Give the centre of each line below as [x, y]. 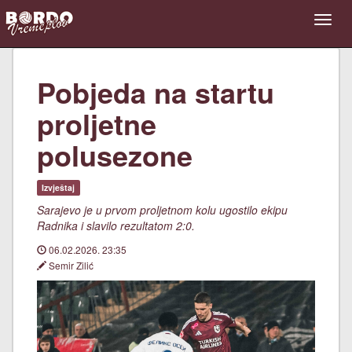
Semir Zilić [70, 265]
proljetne [97, 123]
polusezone [115, 155]
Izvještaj [59, 187]
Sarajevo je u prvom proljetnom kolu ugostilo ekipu [162, 210]
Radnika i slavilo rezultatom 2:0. [116, 225]
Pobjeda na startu [156, 92]
